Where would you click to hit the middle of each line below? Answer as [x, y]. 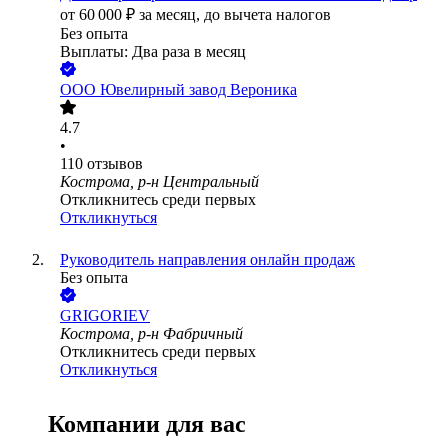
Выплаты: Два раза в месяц [153, 52]
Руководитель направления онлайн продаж [207, 260]
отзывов [115, 164]
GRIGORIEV [105, 316]
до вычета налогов [267, 15]
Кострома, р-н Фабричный [151, 334]
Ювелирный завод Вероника [198, 90]
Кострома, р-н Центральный [159, 182]
